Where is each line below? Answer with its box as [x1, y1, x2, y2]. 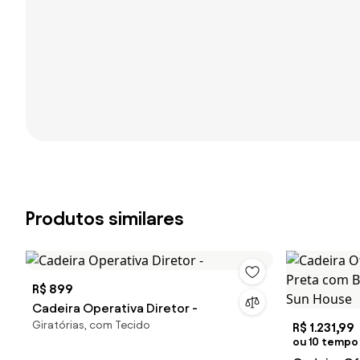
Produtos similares [26, 208, 184, 229]
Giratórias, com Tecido [32, 319, 150, 331]
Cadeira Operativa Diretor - [32, 301, 198, 315]
